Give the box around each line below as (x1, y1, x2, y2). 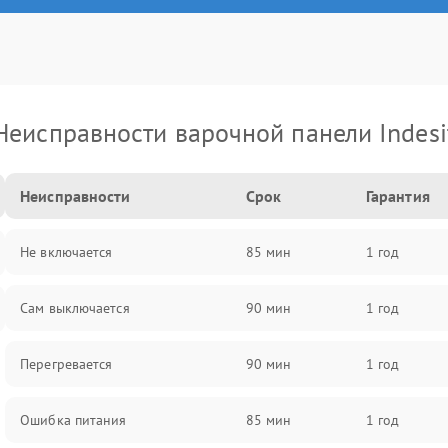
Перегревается (20, 355, 113, 373)
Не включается (20, 243, 113, 261)
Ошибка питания (20, 411, 127, 429)
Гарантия (365, 186, 430, 206)
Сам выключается (20, 299, 130, 317)
